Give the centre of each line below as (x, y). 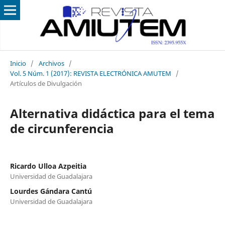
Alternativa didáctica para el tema (112, 113)
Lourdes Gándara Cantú (51, 191)
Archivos (51, 63)
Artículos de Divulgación (46, 83)
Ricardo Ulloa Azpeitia (48, 166)
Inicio (18, 63)
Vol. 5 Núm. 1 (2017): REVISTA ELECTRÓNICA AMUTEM (90, 73)
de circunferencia (62, 128)
